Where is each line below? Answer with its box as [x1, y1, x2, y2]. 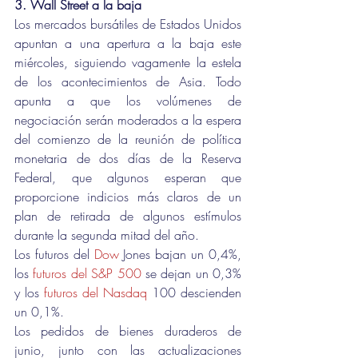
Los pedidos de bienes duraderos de [14, 322, 241, 340]
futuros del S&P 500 [33, 265, 141, 282]
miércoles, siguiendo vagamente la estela [14, 54, 241, 71]
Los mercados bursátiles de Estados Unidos [14, 15, 241, 33]
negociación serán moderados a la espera [14, 111, 241, 129]
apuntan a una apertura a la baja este [14, 34, 241, 52]
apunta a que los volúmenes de [14, 92, 241, 109]
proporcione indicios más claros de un [14, 188, 241, 205]
